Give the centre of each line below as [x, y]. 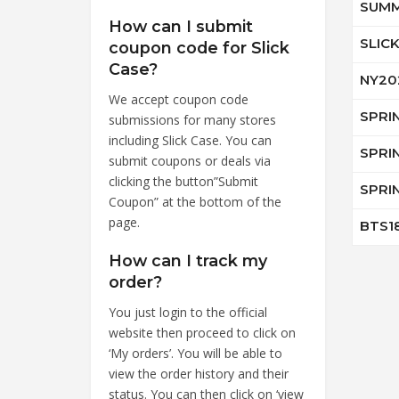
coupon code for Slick [199, 47]
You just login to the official [188, 312]
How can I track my [188, 260]
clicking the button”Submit [183, 181]
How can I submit [181, 26]
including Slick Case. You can [190, 140]
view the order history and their [199, 373]
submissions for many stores [192, 119]
